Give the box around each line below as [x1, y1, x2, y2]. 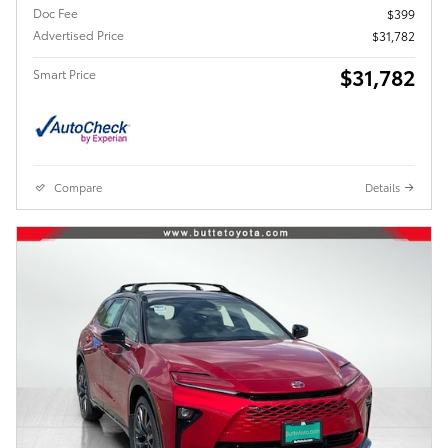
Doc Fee [33, 4, 78, 22]
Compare [54, 179, 102, 196]
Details [365, 179, 400, 196]
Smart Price [33, 65, 96, 83]
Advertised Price [33, 26, 124, 44]
